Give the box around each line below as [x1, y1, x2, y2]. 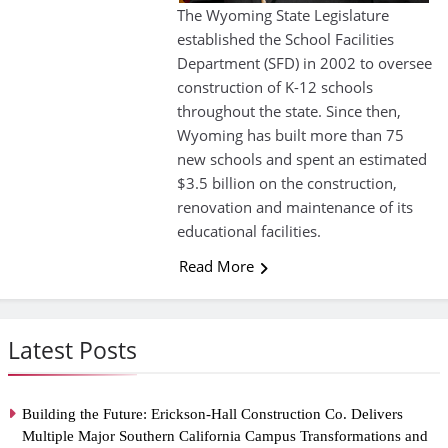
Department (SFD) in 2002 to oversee [176, 53, 432, 74]
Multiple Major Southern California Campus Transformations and [22, 428, 428, 445]
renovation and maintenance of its [176, 197, 413, 218]
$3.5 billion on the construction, [176, 173, 397, 194]
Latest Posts [8, 334, 137, 367]
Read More [178, 256, 254, 277]
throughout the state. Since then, [176, 101, 401, 122]
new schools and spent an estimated [176, 149, 427, 170]
